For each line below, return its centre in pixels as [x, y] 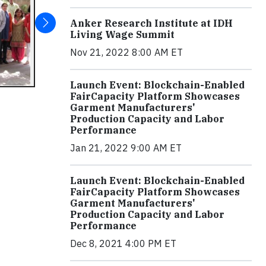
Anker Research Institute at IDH [151, 23]
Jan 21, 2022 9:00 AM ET [126, 148]
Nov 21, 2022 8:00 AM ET [126, 52]
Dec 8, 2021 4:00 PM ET [123, 243]
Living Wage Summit [122, 34]
